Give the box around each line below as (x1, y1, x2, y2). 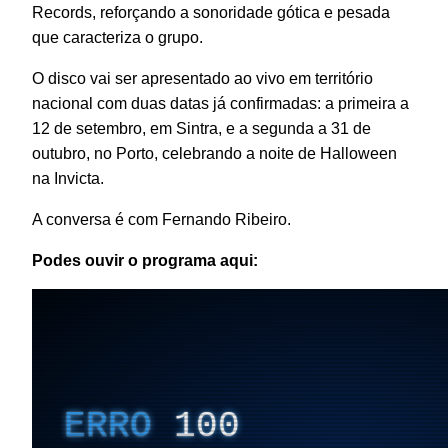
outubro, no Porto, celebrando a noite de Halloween (32, 144, 397, 162)
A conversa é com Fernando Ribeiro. (32, 210, 291, 228)
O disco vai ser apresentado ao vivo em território (32, 69, 373, 87)
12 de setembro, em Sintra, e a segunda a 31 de (32, 119, 371, 137)
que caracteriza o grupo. (32, 28, 203, 46)
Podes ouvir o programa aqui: (32, 251, 258, 269)
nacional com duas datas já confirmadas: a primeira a (32, 94, 409, 112)
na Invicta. (32, 169, 104, 187)
